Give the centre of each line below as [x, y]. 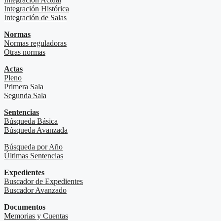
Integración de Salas [35, 18]
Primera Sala [24, 87]
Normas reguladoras [35, 43]
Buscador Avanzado [35, 190]
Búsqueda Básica [31, 121]
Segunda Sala [25, 96]
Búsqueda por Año [33, 147]
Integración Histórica [37, 9]
